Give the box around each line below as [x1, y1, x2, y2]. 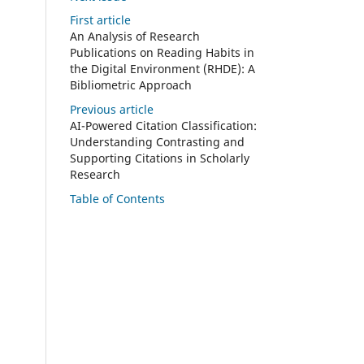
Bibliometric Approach [70, 77, 192, 93]
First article [70, 12, 131, 28]
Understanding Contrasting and [70, 134, 245, 150]
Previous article [70, 102, 154, 118]
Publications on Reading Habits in [70, 45, 254, 61]
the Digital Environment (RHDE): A [70, 61, 255, 77]
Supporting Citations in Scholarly [70, 150, 249, 167]
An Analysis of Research [70, 28, 200, 45]
